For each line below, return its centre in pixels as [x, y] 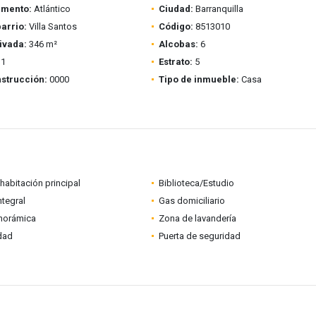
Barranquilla [218, 9]
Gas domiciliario [192, 201]
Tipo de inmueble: [199, 79]
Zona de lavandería [197, 218]
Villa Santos [51, 26]
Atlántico [51, 9]
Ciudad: [176, 9]
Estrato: [175, 62]
